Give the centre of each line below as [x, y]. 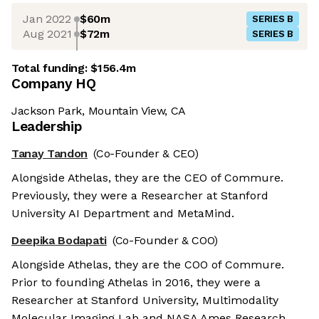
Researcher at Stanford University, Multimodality [145, 300]
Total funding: [51, 68]
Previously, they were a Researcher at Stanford [140, 196]
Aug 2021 [47, 33]
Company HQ [54, 84]
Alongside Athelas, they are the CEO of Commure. [147, 178]
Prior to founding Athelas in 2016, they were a [136, 283]
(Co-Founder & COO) [165, 241]
